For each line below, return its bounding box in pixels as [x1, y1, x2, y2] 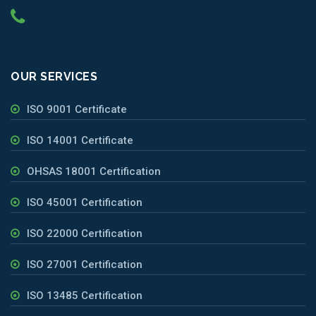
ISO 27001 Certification [27, 257, 142, 271]
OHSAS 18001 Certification [27, 164, 161, 178]
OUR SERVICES [11, 69, 97, 83]
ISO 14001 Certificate [27, 133, 133, 147]
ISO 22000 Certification [27, 226, 142, 240]
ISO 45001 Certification [27, 195, 142, 209]
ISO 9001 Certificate [27, 102, 127, 116]
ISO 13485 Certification [27, 288, 142, 302]
